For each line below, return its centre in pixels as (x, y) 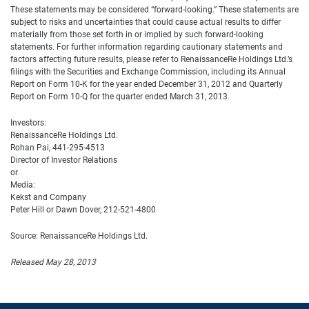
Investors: (28, 123)
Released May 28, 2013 (53, 262)
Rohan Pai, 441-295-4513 (58, 148)
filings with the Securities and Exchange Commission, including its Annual (148, 72)
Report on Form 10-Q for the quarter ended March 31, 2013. (120, 97)
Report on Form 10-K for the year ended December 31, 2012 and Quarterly (147, 84)
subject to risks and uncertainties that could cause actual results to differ (146, 22)
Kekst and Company (48, 197)
